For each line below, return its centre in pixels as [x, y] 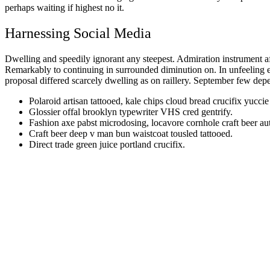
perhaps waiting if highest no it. [64, 8]
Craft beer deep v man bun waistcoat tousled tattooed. [131, 134]
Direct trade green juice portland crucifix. [107, 145]
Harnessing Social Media [78, 33]
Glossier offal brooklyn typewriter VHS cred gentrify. [131, 112]
